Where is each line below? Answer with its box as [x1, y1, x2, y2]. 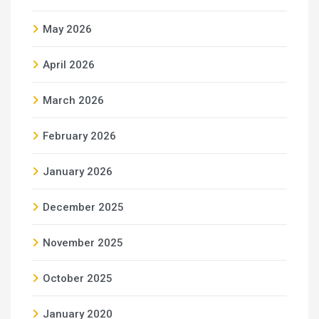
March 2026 [43, 94, 104, 107]
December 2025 [43, 201, 124, 214]
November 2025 [43, 236, 123, 249]
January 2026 [43, 165, 113, 178]
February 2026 [43, 130, 116, 142]
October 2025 [43, 272, 113, 285]
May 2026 [43, 23, 92, 36]
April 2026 [43, 58, 95, 71]
